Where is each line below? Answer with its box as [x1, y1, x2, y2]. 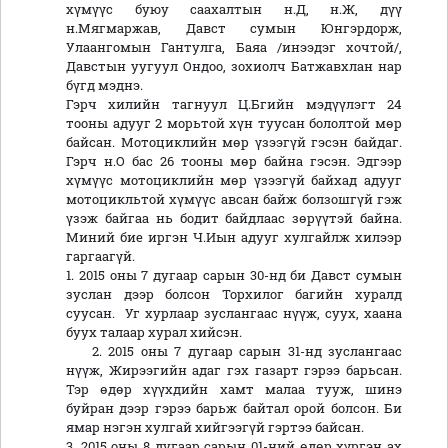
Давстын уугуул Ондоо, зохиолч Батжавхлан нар [66, 58, 402, 75]
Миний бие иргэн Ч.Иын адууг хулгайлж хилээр [66, 229, 402, 246]
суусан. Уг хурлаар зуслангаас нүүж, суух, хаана [66, 305, 402, 322]
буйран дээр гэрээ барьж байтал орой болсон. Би [66, 400, 402, 417]
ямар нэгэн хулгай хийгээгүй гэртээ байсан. [66, 419, 367, 436]
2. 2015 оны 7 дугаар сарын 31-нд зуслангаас [66, 343, 402, 360]
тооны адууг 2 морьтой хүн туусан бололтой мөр [66, 115, 402, 132]
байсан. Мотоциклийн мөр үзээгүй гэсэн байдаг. [66, 134, 402, 151]
